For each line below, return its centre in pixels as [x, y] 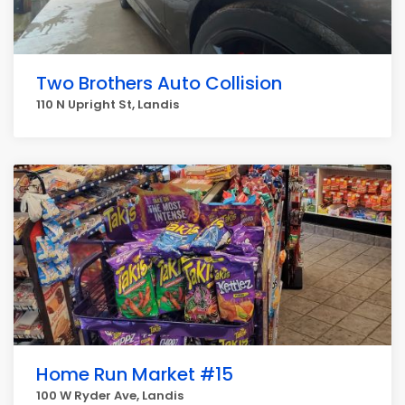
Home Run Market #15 [135, 374]
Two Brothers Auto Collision [159, 83]
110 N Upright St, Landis [108, 104]
